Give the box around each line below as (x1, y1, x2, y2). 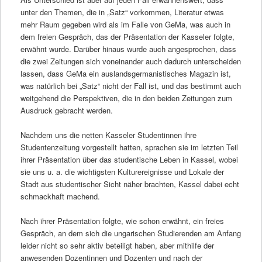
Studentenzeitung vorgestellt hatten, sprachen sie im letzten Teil (20, 141, 238, 153)
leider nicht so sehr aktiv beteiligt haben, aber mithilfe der (20, 239, 214, 251)
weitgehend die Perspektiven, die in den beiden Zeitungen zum (20, 92, 232, 104)
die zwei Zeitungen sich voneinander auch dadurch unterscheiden (20, 55, 241, 67)
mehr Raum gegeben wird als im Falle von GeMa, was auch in (20, 18, 230, 30)
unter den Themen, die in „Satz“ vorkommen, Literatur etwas (20, 6, 224, 18)
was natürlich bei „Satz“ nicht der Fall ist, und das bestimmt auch (20, 80, 241, 91)
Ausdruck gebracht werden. (20, 104, 113, 116)
